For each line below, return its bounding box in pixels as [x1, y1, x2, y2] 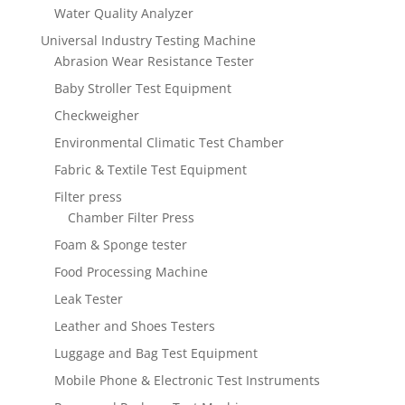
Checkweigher [53, 107, 139, 125]
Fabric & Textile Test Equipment [53, 161, 247, 179]
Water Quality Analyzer [53, 5, 193, 23]
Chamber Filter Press [67, 209, 194, 227]
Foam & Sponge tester [53, 236, 187, 254]
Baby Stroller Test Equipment [53, 80, 231, 98]
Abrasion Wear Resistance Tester [53, 52, 254, 71]
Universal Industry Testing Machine [40, 32, 256, 50]
